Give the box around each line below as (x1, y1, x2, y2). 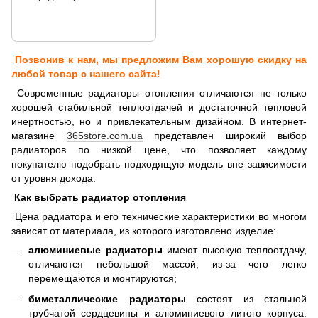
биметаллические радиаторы (28, 292, 186, 305)
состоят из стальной (185, 292, 307, 305)
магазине (11, 130, 67, 142)
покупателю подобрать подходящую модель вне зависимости (11, 158, 307, 170)
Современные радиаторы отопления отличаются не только (11, 87, 307, 99)
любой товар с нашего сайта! (11, 68, 160, 80)
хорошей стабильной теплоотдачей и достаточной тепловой (11, 102, 307, 114)
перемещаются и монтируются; (28, 273, 177, 285)
